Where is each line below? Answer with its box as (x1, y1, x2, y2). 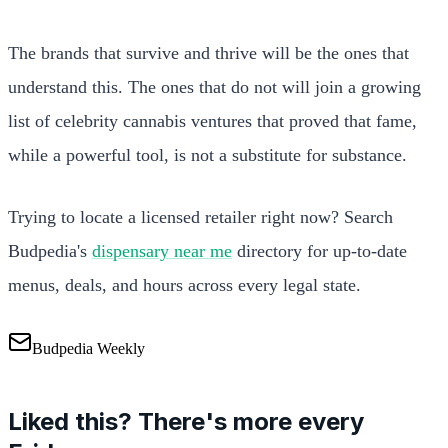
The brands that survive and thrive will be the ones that (8, 42, 409, 63)
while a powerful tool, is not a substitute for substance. (8, 144, 407, 165)
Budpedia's (8, 240, 92, 261)
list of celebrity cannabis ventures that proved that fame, (8, 110, 417, 131)
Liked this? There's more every (8, 406, 364, 436)
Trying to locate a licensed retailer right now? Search (8, 206, 393, 227)
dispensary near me (92, 240, 232, 261)
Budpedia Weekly (32, 339, 145, 357)
